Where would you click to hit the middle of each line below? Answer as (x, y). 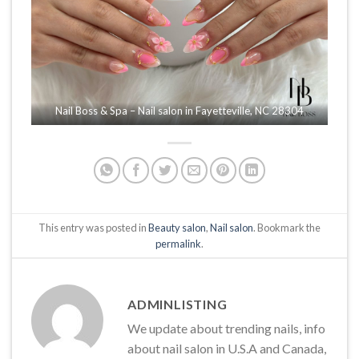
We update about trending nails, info (226, 329)
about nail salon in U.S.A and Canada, (227, 349)
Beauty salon (177, 227)
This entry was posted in (93, 227)
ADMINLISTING (177, 305)
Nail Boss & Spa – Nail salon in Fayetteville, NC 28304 (179, 111)
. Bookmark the (287, 227)
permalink (178, 243)
